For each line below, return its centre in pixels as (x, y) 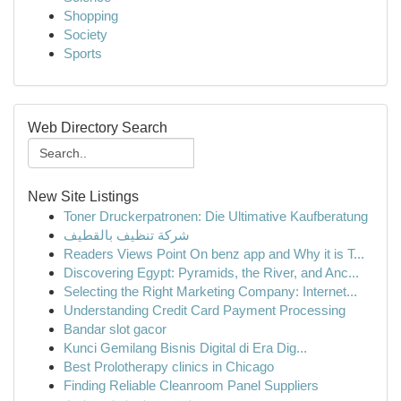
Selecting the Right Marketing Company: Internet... (210, 291)
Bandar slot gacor (115, 329)
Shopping (91, 16)
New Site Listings (83, 196)
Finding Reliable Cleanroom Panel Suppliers (191, 385)
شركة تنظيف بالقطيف (127, 235)
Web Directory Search (98, 128)
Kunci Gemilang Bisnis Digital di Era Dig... (185, 348)
